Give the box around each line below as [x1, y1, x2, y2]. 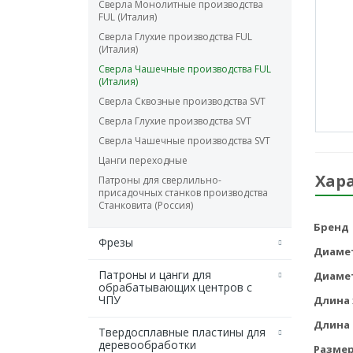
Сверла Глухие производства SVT [98, 114, 251, 128]
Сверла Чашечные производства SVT [98, 134, 270, 148]
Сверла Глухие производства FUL [98, 30, 252, 44]
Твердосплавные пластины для [98, 325, 266, 340]
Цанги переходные [98, 154, 188, 168]
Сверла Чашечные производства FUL [98, 62, 271, 76]
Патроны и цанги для [98, 267, 211, 283]
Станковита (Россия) [98, 199, 193, 213]
